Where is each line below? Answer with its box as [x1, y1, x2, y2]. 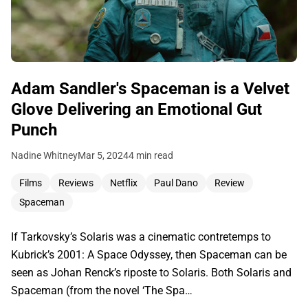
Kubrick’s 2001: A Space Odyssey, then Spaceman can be [11, 247, 287, 261]
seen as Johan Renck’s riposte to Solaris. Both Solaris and [11, 265, 291, 279]
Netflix [110, 177, 137, 188]
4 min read [129, 149, 173, 161]
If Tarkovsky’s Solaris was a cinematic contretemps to [11, 230, 271, 243]
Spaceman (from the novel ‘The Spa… [11, 283, 192, 297]
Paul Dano [154, 177, 198, 188]
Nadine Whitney [11, 149, 78, 161]
